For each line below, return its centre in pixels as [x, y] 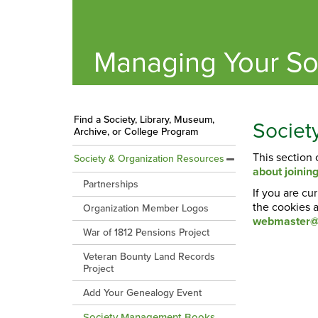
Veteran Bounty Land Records [149, 256]
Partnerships [111, 184]
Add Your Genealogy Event [142, 292]
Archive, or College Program [136, 131]
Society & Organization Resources [149, 158]
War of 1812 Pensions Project [146, 232]
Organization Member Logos [146, 208]
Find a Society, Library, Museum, [144, 119]
